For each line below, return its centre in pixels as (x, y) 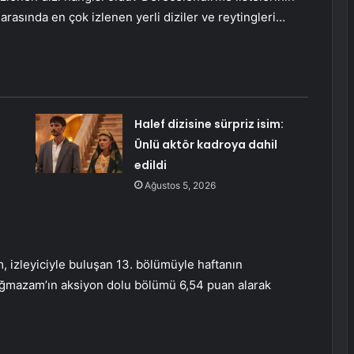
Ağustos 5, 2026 (180, 186)
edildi (150, 166)
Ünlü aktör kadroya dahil (205, 145)
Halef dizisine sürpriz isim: (209, 124)
